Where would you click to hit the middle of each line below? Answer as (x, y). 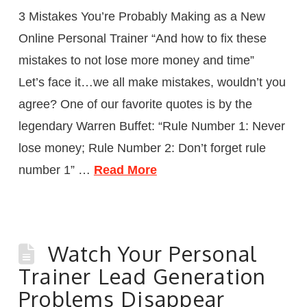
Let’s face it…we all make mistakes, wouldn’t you (152, 82)
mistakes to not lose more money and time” (143, 60)
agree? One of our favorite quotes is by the (135, 104)
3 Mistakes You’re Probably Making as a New (142, 16)
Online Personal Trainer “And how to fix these (142, 38)
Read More (125, 170)
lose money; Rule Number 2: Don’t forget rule (142, 148)
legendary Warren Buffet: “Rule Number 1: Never (151, 126)
